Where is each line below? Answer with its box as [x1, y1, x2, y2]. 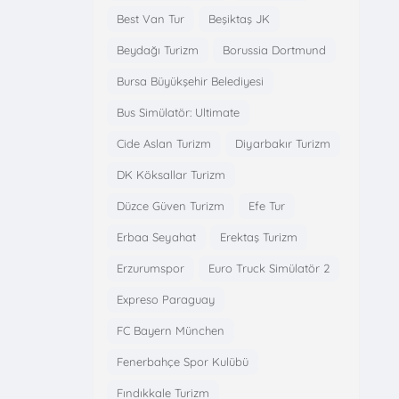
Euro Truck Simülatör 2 [208, 260, 330, 275]
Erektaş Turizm [219, 229, 297, 244]
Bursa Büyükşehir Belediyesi [116, 73, 264, 88]
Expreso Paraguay [116, 291, 215, 306]
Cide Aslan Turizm [116, 135, 211, 151]
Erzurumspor [116, 260, 184, 275]
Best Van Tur [116, 11, 184, 26]
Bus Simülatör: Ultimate [116, 104, 240, 119]
